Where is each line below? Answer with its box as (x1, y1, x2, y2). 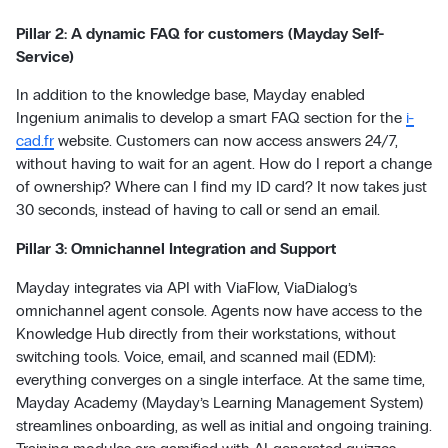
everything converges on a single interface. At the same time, (15, 369, 425, 389)
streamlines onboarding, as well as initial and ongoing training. (15, 415, 432, 435)
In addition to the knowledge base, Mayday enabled (15, 85, 365, 105)
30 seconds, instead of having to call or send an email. (15, 200, 380, 220)
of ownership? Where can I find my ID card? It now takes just (15, 177, 427, 197)
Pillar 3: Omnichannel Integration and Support (15, 239, 336, 259)
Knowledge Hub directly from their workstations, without (15, 323, 396, 343)
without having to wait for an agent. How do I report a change (15, 154, 432, 174)
